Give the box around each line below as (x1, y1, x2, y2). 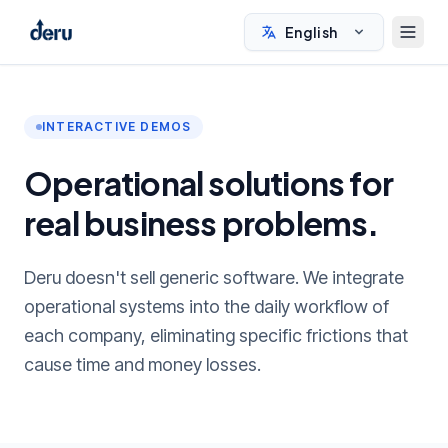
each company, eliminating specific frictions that (24, 325, 408, 346)
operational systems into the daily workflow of (24, 296, 389, 317)
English (285, 23, 338, 41)
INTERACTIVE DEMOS (42, 119, 192, 134)
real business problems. (24, 203, 379, 243)
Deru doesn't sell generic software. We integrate (24, 267, 404, 288)
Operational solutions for (24, 163, 394, 203)
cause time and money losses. (24, 354, 261, 375)
